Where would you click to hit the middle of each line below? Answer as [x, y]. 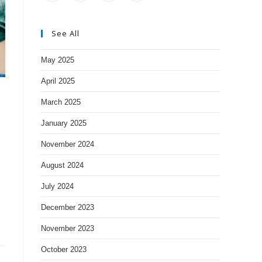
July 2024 [57, 186]
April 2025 [58, 81]
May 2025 [58, 60]
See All [65, 33]
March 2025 [61, 102]
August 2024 [62, 165]
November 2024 [68, 144]
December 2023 [68, 207]
